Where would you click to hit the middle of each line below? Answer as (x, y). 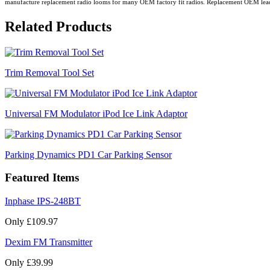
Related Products (58, 26)
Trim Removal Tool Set (49, 72)
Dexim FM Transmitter (49, 242)
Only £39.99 (29, 263)
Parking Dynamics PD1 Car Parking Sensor (88, 154)
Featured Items (42, 178)
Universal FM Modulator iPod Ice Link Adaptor (96, 113)
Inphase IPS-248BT (43, 201)
